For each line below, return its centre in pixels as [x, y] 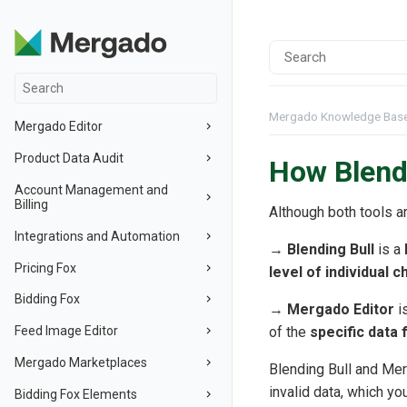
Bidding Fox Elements [76, 394]
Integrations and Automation [97, 236]
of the [289, 333]
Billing [31, 204]
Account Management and [91, 189]
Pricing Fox [45, 268]
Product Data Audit [69, 159]
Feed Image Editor [66, 331]
